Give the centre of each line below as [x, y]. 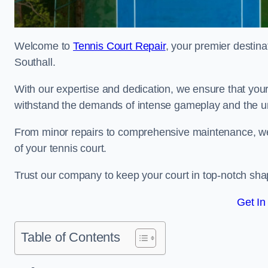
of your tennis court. [62, 148]
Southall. [36, 62]
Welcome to [44, 46]
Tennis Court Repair [119, 46]
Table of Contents [71, 237]
